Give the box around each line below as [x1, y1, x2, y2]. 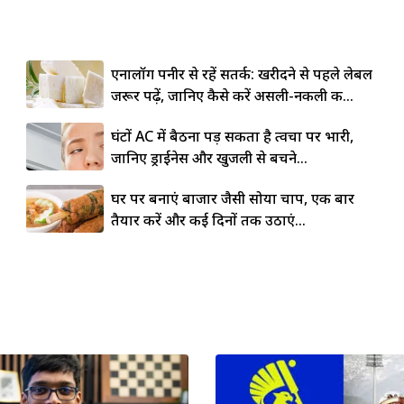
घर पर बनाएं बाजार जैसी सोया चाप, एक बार [110, 188, 354, 208]
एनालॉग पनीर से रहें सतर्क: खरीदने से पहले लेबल [110, 63, 372, 84]
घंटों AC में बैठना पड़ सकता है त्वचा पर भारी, [110, 125, 353, 146]
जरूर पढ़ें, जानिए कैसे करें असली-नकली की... [110, 85, 353, 106]
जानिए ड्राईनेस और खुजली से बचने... [110, 147, 308, 168]
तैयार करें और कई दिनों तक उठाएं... [110, 209, 306, 230]
